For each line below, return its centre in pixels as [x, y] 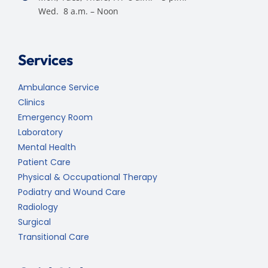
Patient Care [44, 162]
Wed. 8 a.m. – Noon [78, 11]
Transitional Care [54, 237]
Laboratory [40, 133]
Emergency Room [55, 118]
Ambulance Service [59, 88]
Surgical [34, 222]
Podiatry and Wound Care [72, 192]
